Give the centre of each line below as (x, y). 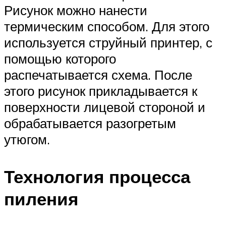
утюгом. (27, 139)
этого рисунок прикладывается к (101, 91)
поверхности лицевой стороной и (105, 107)
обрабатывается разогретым (90, 123)
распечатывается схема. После (98, 75)
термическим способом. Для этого (107, 26)
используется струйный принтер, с (108, 43)
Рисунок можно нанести (76, 10)
